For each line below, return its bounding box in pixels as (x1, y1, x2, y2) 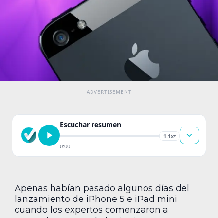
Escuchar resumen (60, 119, 121, 129)
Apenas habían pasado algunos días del (15, 182, 189, 194)
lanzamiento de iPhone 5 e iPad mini (15, 193, 177, 204)
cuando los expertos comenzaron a (15, 204, 168, 215)
